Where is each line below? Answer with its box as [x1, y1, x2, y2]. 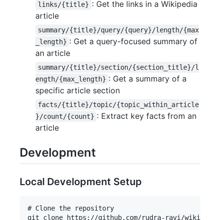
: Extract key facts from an [97, 110, 199, 121]
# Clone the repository [27, 204, 114, 213]
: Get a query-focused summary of [69, 36, 200, 46]
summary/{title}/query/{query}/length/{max [38, 26, 199, 34]
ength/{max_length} [35, 75, 106, 83]
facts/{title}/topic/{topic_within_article [38, 100, 199, 109]
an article [35, 48, 70, 58]
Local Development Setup [20, 176, 142, 188]
